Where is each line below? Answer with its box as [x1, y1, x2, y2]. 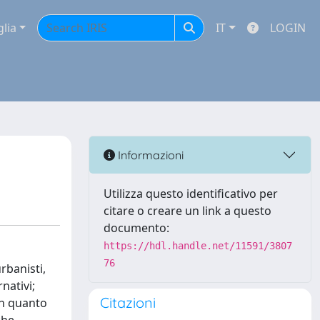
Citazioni [100, 294, 156, 311]
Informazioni [115, 147, 184, 162]
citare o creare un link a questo [104, 203, 271, 219]
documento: [104, 220, 169, 236]
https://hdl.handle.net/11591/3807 [104, 240, 292, 251]
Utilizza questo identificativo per [104, 186, 278, 201]
